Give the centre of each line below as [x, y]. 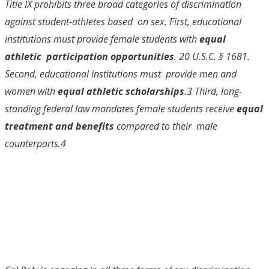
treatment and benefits [61, 126]
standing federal [40, 108]
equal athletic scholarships [121, 91]
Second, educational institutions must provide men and [121, 74]
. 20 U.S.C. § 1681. [212, 56]
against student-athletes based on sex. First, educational [123, 21]
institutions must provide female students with [102, 39]
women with [31, 91]
